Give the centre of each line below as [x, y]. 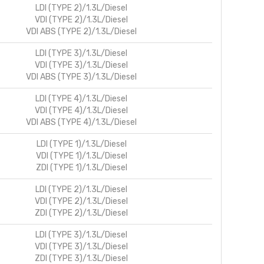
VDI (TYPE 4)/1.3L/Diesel [81, 110]
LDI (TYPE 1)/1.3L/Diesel [81, 144]
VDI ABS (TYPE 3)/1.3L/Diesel [81, 77]
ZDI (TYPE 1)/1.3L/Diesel [81, 167]
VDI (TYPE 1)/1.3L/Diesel [81, 156]
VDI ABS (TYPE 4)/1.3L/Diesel [81, 122]
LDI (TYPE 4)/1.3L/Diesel [81, 98]
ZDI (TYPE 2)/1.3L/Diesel [81, 213]
